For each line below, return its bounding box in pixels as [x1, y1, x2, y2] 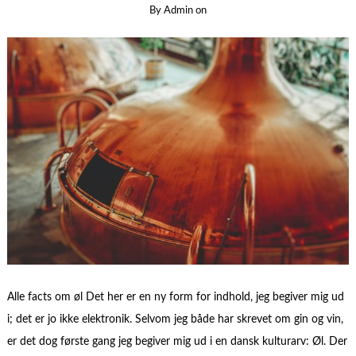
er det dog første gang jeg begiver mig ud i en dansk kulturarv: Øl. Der [6, 335, 347, 347]
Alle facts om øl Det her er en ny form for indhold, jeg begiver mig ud [6, 291, 344, 303]
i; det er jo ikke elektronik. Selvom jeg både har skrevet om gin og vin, [6, 313, 343, 325]
